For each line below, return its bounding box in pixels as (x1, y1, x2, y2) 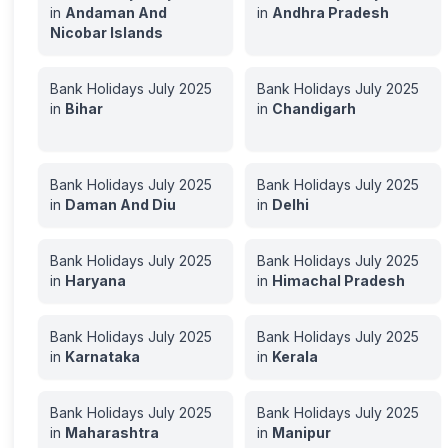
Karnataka (65, 348, 141, 365)
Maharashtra (65, 424, 160, 441)
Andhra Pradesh (272, 4, 390, 21)
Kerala (272, 348, 319, 365)
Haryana (65, 272, 127, 289)
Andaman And (65, 4, 168, 21)
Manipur (272, 424, 332, 441)
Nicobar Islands (50, 24, 164, 41)
